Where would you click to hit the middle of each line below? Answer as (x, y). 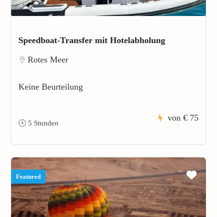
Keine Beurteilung (51, 86)
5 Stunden (42, 123)
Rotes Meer (48, 59)
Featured (28, 176)
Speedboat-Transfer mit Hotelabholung (92, 40)
